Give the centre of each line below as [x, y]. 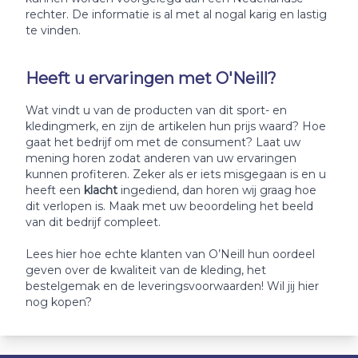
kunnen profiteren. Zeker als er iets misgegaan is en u [176, 175]
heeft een [55, 191]
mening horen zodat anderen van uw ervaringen [161, 159]
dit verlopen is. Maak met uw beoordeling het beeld [169, 207]
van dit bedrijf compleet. [93, 223]
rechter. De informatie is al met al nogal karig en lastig [176, 15]
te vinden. [53, 31]
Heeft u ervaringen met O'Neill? [151, 79]
